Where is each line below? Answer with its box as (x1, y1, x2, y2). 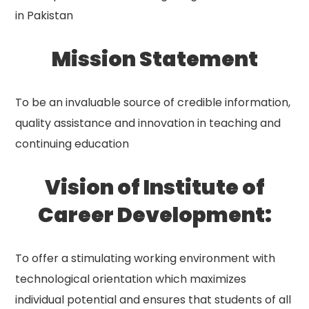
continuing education (15, 136, 130, 152)
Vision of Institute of (44, 173, 265, 202)
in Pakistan (15, 8, 74, 23)
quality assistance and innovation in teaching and (15, 115, 281, 131)
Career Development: (37, 201, 272, 230)
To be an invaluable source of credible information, (15, 94, 291, 110)
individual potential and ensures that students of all (15, 292, 292, 308)
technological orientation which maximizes (15, 271, 247, 287)
